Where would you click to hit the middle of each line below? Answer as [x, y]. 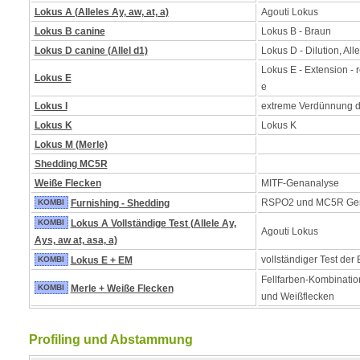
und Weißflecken [297, 297]
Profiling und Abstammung [110, 340]
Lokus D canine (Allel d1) [91, 51]
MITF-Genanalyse [300, 183]
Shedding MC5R [71, 164]
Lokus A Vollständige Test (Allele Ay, [153, 223]
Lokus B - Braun [296, 31]
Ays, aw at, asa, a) [76, 240]
